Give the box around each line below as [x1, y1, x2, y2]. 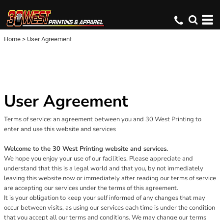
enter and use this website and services [4, 125, 116, 134]
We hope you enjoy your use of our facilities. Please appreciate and [4, 154, 193, 163]
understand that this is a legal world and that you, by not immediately [4, 164, 203, 173]
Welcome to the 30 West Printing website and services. [4, 144, 168, 153]
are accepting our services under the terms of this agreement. [4, 184, 178, 192]
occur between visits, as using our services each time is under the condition [4, 203, 215, 212]
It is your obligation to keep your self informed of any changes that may [4, 193, 205, 202]
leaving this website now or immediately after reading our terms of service [4, 174, 216, 183]
